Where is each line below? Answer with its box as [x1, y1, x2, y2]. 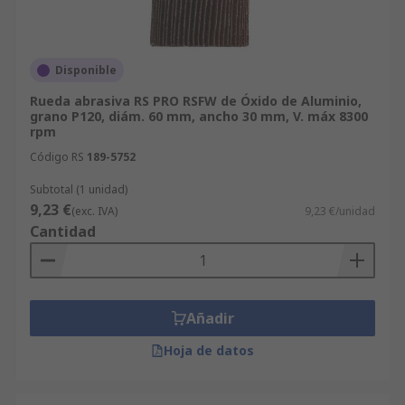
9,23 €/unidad [305, 203, 375, 219]
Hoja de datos [164, 342, 254, 359]
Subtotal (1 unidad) [30, 182, 127, 197]
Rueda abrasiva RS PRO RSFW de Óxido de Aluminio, [30, 92, 362, 109]
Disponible [55, 62, 117, 78]
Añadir [185, 308, 234, 328]
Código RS [30, 149, 84, 165]
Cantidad [30, 221, 96, 241]
